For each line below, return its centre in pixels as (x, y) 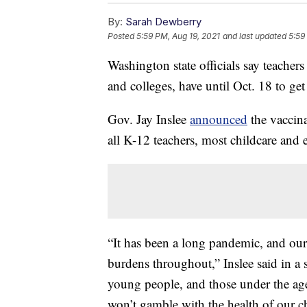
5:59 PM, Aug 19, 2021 (178, 36)
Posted (122, 36)
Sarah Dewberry (163, 21)
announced (219, 119)
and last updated (255, 36)
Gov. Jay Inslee (149, 119)
